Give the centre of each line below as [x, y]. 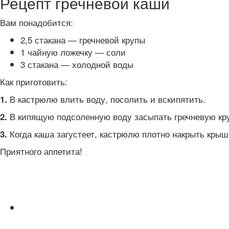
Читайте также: [49, 223]
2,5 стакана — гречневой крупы [83, 40]
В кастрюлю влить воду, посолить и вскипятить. [106, 99]
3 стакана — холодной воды [77, 64]
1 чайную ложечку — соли [73, 52]
